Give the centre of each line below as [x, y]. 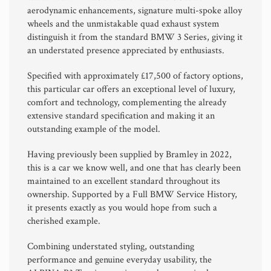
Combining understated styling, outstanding [111, 246]
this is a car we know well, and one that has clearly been [134, 168]
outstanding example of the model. [94, 129]
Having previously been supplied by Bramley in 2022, [129, 154]
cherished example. [64, 221]
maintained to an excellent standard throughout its [124, 181]
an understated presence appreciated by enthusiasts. [126, 50]
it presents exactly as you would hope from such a [122, 207]
